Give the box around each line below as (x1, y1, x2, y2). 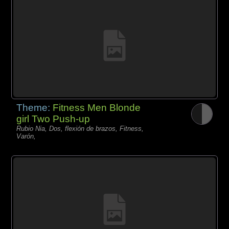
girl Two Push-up (16, 113, 90, 125)
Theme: (16, 102, 53, 113)
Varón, (16, 132, 36, 141)
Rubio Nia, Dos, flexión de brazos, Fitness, (16, 125, 144, 133)
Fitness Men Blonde (53, 102, 141, 113)
